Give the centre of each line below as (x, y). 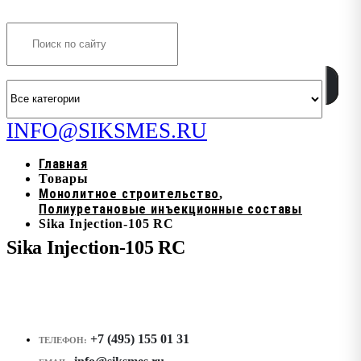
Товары (64, 178)
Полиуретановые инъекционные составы (170, 209)
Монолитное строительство (129, 194)
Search (30, 13)
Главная (63, 164)
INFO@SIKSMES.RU (107, 131)
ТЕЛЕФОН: (63, 340)
